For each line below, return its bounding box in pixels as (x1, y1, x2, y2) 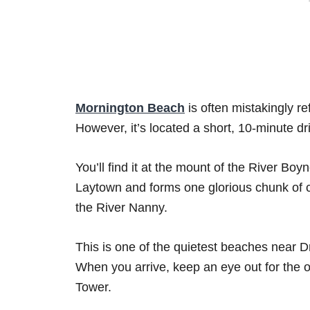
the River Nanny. (75, 201, 167, 215)
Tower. (75, 280, 111, 295)
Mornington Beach (75, 101, 185, 116)
